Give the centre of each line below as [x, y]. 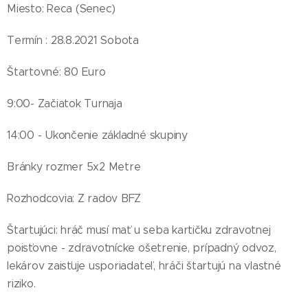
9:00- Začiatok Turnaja [65, 103]
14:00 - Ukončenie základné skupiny [97, 135]
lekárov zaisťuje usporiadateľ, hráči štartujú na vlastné [144, 266]
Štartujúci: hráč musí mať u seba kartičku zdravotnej [139, 230]
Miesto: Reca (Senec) [62, 9]
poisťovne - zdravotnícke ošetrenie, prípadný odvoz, [142, 248]
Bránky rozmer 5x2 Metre [74, 167]
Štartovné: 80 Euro [56, 72]
